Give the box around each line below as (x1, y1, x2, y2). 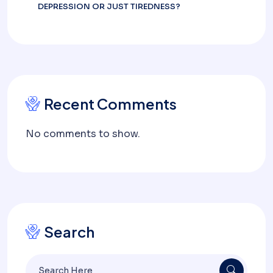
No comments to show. (26, 127, 140, 140)
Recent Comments (44, 94, 177, 113)
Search (44, 222, 94, 241)
